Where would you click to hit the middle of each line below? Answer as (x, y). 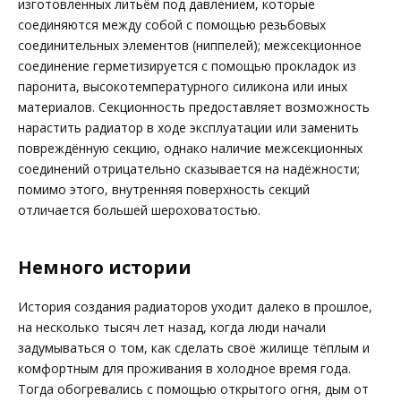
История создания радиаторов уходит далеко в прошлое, (195, 306)
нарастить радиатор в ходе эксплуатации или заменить (188, 128)
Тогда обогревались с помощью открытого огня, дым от (193, 388)
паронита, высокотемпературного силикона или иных (183, 87)
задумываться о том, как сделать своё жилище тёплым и (194, 347)
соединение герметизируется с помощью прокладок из (187, 66)
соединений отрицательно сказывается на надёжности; (189, 169)
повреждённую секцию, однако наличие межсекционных (190, 149)
